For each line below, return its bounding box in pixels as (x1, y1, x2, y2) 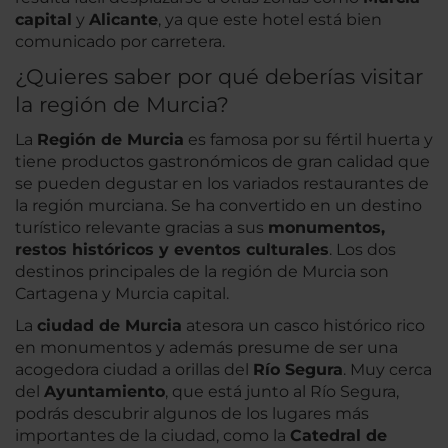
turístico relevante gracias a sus (15, 218, 268, 238)
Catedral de (290, 426, 387, 446)
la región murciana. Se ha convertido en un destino (15, 196, 422, 216)
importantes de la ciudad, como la (15, 426, 290, 446)
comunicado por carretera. (15, 32, 225, 52)
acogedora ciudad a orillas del (15, 360, 253, 380)
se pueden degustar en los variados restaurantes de (15, 174, 429, 194)
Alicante (89, 10, 158, 30)
